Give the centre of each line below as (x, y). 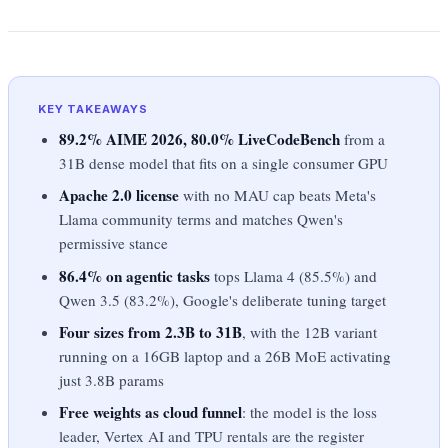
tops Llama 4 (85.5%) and (294, 275)
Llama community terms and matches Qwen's (201, 219)
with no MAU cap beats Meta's (278, 195)
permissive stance (114, 243)
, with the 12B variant (310, 331)
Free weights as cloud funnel (151, 412)
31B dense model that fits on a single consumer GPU (224, 162)
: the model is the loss (310, 412)
